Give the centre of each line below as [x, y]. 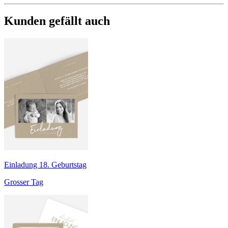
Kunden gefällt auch [57, 21]
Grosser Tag [24, 182]
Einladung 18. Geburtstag [45, 165]
